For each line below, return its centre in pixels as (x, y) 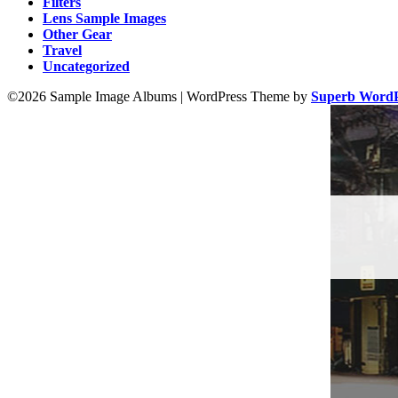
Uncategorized (86, 67)
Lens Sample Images (104, 19)
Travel (62, 51)
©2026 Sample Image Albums (94, 97)
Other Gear (77, 35)
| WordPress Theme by (246, 97)
